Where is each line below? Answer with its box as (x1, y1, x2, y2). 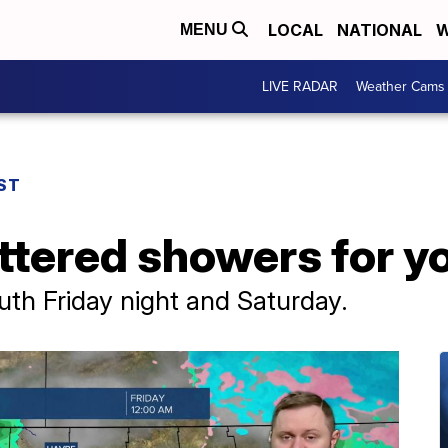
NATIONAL (337, 20, 422, 40)
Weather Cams (356, 76, 445, 97)
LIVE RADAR (262, 76, 338, 97)
